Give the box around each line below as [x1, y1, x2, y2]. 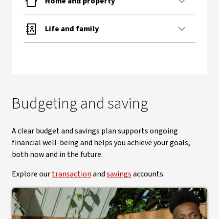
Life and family [45, 23, 99, 34]
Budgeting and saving [12, 92, 148, 115]
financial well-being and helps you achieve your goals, [12, 137, 190, 148]
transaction [52, 169, 91, 179]
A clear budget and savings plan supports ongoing [12, 126, 178, 136]
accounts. [131, 169, 165, 179]
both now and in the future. [12, 149, 103, 160]
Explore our [12, 169, 52, 179]
